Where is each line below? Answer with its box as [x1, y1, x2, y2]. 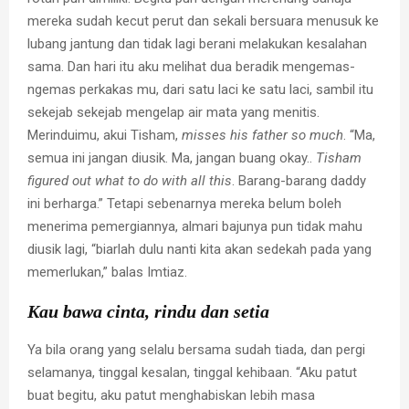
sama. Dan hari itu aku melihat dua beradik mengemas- [27, 58, 355, 75]
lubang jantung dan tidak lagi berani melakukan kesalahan [27, 35, 367, 52]
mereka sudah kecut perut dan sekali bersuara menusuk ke [27, 12, 379, 29]
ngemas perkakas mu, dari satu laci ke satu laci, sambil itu [27, 80, 373, 98]
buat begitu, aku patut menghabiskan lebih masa [27, 386, 315, 404]
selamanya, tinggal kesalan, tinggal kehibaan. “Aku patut [27, 363, 357, 381]
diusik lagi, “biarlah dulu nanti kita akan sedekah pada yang [27, 240, 372, 257]
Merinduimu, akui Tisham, [27, 126, 182, 143]
